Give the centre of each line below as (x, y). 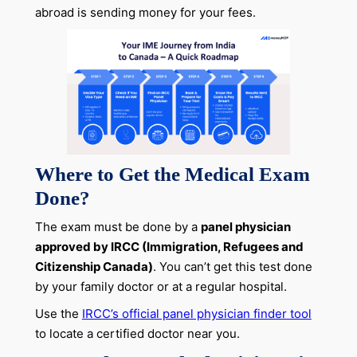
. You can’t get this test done (232, 267)
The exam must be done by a (118, 227)
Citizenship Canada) (94, 267)
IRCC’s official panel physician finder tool (196, 314)
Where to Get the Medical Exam (172, 174)
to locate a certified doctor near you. (137, 334)
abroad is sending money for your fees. (145, 12)
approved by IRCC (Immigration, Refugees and (169, 247)
